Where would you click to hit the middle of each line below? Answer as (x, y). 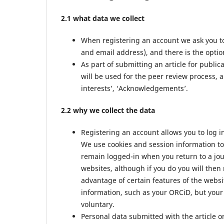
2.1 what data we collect (103, 18)
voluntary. (98, 204)
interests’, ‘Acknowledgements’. (134, 88)
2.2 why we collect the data (108, 110)
